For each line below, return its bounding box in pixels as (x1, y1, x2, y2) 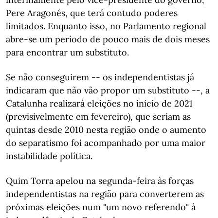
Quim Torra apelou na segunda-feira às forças (6, 175, 194, 186)
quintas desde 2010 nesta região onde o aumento (6, 124, 206, 135)
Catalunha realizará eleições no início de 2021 (6, 98, 193, 109)
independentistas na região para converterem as (6, 188, 204, 200)
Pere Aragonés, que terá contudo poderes (6, 7, 178, 18)
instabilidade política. (6, 150, 92, 162)
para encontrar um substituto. (6, 47, 129, 58)
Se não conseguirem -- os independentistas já (6, 72, 194, 83)
